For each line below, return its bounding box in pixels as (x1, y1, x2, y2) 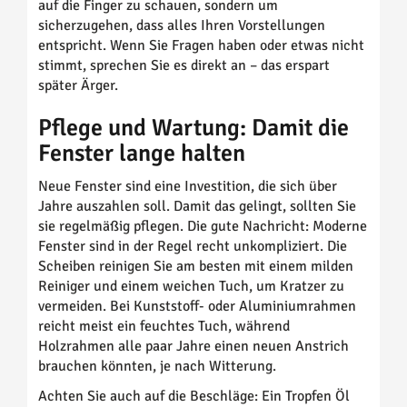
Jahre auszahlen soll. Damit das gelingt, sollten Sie (38, 196, 356, 215)
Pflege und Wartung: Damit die (38, 113, 349, 143)
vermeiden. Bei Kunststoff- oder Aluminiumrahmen (38, 296, 356, 315)
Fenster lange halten (38, 138, 245, 168)
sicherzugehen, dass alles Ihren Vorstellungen (38, 15, 325, 35)
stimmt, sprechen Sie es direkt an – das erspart (38, 55, 330, 74)
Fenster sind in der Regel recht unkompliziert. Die (38, 236, 347, 255)
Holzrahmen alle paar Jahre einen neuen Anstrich (38, 336, 349, 355)
